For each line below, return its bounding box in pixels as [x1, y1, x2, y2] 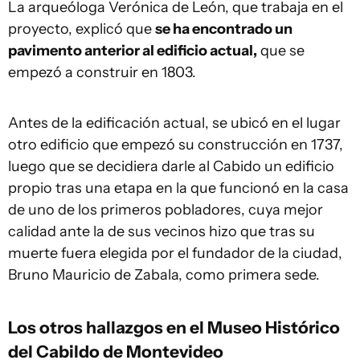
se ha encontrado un [155, 20, 292, 38]
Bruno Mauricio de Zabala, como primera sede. [8, 266, 320, 284]
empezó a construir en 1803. [8, 63, 196, 81]
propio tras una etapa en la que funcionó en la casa [8, 179, 349, 197]
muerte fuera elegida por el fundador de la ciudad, [8, 244, 342, 262]
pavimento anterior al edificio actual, [8, 42, 257, 59]
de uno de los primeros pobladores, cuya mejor [8, 201, 323, 219]
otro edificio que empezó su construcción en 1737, [8, 136, 343, 153]
